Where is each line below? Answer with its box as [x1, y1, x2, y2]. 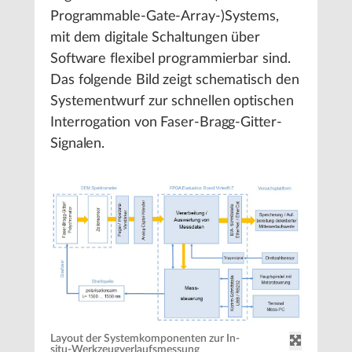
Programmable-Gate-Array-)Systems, [50, 9, 280, 24]
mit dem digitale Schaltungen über [50, 31, 261, 46]
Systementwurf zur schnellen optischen [50, 94, 294, 109]
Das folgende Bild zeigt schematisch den [50, 73, 299, 88]
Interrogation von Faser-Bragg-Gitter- [50, 115, 282, 130]
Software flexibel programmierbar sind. [50, 52, 291, 67]
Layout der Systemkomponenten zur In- [50, 333, 240, 345]
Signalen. [50, 137, 105, 152]
